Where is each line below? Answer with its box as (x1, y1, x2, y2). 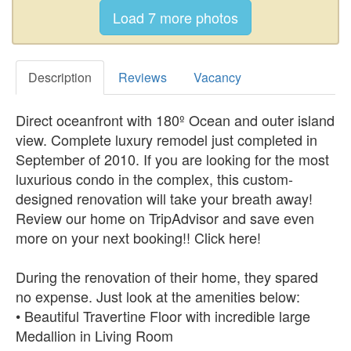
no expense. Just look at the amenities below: (16, 285, 300, 306)
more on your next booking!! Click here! (16, 226, 261, 248)
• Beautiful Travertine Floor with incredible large (16, 305, 310, 326)
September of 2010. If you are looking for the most (16, 148, 329, 169)
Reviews (118, 67, 167, 86)
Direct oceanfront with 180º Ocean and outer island (16, 109, 335, 130)
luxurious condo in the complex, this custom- (16, 168, 293, 189)
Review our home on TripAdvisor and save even (16, 207, 314, 228)
